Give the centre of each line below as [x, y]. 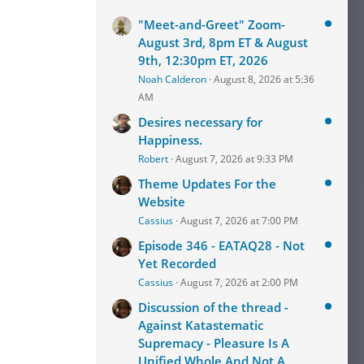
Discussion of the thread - [213, 307]
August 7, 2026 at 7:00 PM [239, 221]
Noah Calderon [172, 79]
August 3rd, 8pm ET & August [223, 42]
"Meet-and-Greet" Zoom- [212, 24]
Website [162, 201]
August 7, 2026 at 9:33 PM [234, 159]
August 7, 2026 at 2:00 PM [239, 282]
